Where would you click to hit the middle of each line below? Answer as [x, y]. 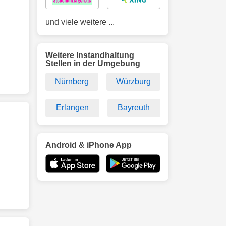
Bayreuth [134, 108]
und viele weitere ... [80, 22]
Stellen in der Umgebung [93, 63]
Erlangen [72, 108]
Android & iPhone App [89, 145]
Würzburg [133, 81]
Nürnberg [72, 81]
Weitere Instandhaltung [90, 55]
